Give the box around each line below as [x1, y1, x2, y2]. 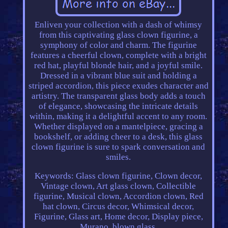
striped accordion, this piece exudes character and [28, 81, 209, 91]
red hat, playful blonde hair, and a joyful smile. [34, 61, 203, 71]
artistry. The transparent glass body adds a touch [31, 91, 206, 101]
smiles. [106, 152, 131, 162]
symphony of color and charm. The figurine [40, 40, 197, 50]
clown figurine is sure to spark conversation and [32, 142, 206, 152]
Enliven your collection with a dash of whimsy [35, 20, 203, 30]
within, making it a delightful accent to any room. [30, 111, 208, 122]
